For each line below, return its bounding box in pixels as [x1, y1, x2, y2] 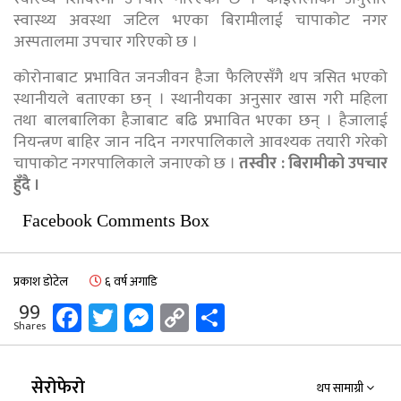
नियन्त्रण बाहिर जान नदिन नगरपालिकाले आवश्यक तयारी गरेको [13, 129, 388, 157]
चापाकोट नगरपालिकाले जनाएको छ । [13, 150, 240, 178]
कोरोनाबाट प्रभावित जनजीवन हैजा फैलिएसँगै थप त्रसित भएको [13, 64, 388, 92]
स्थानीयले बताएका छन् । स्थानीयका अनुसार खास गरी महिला [13, 86, 388, 114]
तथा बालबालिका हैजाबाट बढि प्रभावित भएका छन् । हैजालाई [13, 107, 388, 135]
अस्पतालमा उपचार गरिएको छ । [13, 29, 198, 56]
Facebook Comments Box [22, 210, 209, 231]
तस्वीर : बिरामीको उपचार [239, 150, 388, 178]
